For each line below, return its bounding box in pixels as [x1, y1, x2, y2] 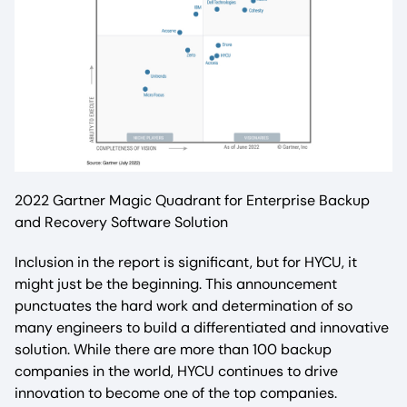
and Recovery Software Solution [15, 213, 228, 233]
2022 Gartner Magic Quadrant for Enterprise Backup [15, 191, 370, 211]
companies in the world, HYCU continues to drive [15, 362, 338, 382]
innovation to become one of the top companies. [15, 383, 337, 403]
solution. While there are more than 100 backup [15, 340, 332, 360]
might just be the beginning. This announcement [15, 274, 337, 294]
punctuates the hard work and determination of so [15, 296, 352, 316]
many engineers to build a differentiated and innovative [15, 318, 389, 338]
